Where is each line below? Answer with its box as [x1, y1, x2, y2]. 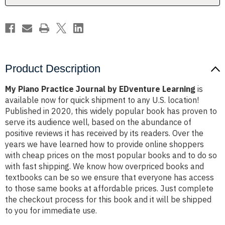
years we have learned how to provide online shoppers [5, 139, 204, 150]
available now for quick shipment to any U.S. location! [5, 95, 199, 105]
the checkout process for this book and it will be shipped [5, 194, 211, 205]
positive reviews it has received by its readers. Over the [5, 128, 203, 139]
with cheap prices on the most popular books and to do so [5, 150, 217, 161]
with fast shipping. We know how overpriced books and [5, 161, 204, 172]
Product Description [5, 62, 100, 75]
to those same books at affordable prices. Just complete [5, 183, 213, 194]
